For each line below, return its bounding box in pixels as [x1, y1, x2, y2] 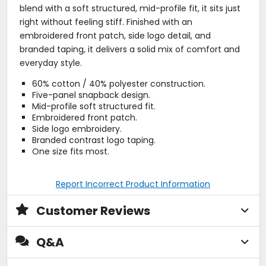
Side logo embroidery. [31, 123, 122, 135]
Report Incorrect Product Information [56, 178, 210, 191]
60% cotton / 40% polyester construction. [31, 78, 205, 90]
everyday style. [19, 57, 82, 69]
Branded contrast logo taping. [31, 134, 156, 147]
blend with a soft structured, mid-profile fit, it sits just [19, 2, 240, 15]
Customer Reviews [36, 202, 150, 220]
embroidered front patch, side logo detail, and [19, 30, 211, 42]
